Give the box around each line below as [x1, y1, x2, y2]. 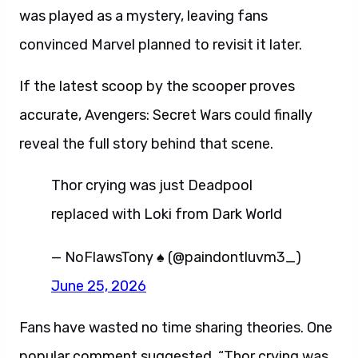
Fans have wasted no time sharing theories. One [19, 319, 332, 336]
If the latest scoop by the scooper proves [19, 78, 295, 95]
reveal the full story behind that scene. [19, 135, 273, 153]
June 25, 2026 [51, 277, 146, 295]
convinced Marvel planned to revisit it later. [19, 36, 302, 54]
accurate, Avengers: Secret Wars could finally [19, 106, 312, 124]
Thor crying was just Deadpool [51, 177, 253, 194]
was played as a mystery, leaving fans [19, 7, 268, 25]
